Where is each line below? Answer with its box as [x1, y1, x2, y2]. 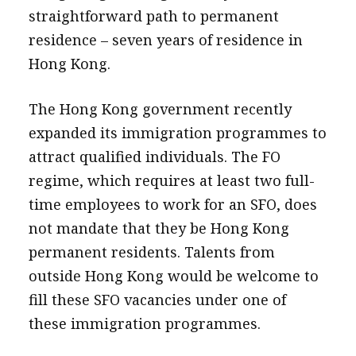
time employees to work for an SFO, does [28, 195, 317, 214]
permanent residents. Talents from [28, 242, 275, 261]
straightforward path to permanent [28, 6, 279, 25]
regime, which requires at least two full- [28, 171, 315, 190]
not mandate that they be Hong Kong [28, 219, 289, 238]
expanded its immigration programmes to [28, 123, 327, 142]
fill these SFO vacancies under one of [28, 290, 286, 309]
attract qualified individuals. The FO [28, 147, 281, 166]
